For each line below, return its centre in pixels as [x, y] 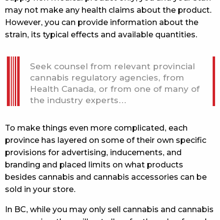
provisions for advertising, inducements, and [93, 152]
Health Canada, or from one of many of [115, 89]
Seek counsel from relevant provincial [112, 66]
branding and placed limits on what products [94, 165]
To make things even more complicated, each [96, 128]
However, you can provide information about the [102, 22]
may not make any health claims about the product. [108, 10]
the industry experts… [78, 100]
